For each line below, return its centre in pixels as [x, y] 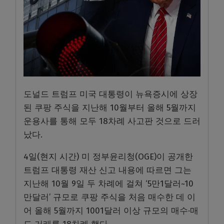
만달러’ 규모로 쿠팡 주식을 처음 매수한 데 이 [109, 197]
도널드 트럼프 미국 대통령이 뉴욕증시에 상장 [110, 94]
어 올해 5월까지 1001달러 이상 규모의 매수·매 [111, 210]
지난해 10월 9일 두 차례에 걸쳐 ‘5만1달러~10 [108, 183]
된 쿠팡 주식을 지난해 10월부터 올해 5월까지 [110, 107]
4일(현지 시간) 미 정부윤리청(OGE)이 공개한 [108, 156]
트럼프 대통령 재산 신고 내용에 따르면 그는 [107, 170]
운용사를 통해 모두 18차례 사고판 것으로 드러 [112, 121]
